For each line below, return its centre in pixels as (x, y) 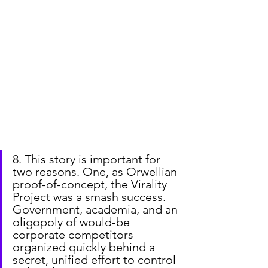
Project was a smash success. (91, 197)
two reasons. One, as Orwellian (96, 172)
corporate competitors (74, 235)
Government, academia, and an (97, 210)
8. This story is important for (88, 159)
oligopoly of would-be (73, 222)
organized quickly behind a (85, 247)
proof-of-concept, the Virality (91, 185)
